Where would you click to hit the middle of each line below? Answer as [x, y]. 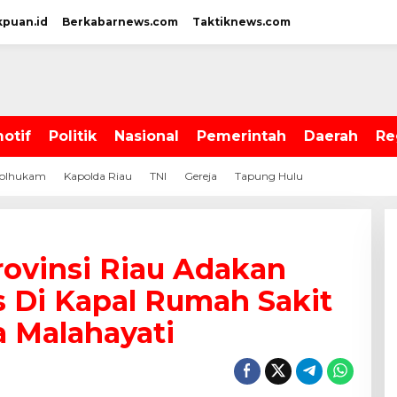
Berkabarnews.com [120, 22]
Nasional [147, 136]
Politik [73, 136]
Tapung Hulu [269, 176]
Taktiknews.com [241, 22]
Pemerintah [241, 136]
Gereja [201, 176]
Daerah [331, 136]
